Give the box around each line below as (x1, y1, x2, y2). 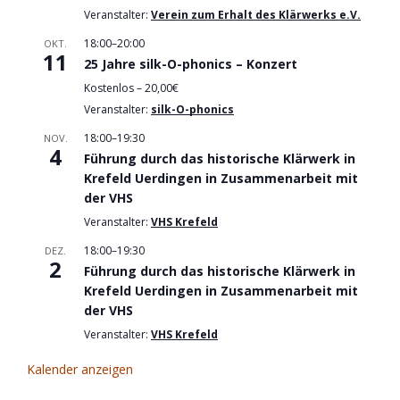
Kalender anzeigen (27, 361, 133, 379)
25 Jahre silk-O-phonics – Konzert (84, 55, 297, 73)
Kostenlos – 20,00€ (84, 80, 179, 96)
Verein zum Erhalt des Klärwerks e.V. (151, 7, 361, 23)
